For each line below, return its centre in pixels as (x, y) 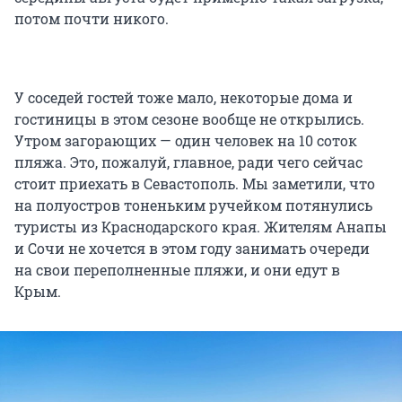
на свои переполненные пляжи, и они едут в (177, 270)
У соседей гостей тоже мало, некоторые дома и (184, 98)
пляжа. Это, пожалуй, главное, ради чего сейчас (188, 162)
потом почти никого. (92, 19)
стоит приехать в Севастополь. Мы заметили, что (195, 184)
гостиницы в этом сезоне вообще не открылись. (189, 119)
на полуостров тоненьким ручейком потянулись (193, 205)
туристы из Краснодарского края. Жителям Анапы (201, 227)
